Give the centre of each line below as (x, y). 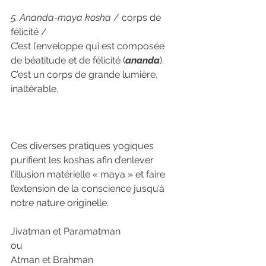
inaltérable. (34, 89)
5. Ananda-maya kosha (61, 18)
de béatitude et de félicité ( (68, 60)
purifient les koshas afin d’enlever (83, 160)
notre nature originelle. (60, 203)
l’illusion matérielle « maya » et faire (89, 174)
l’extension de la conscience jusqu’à (89, 189)
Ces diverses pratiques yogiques (83, 146)
